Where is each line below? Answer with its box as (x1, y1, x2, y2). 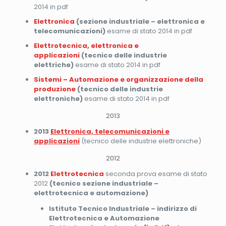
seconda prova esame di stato (105, 168, 207, 179)
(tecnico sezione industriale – (49, 178, 158, 188)
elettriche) (33, 60, 74, 70)
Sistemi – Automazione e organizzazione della (33, 74, 203, 84)
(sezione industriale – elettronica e (74, 16, 205, 26)
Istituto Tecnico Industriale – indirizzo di (48, 203, 197, 213)
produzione (33, 84, 76, 94)
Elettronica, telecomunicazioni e (50, 126, 169, 136)
